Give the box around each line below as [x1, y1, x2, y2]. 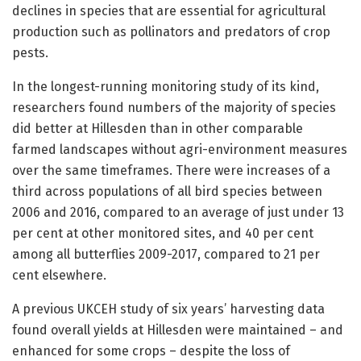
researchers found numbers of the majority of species [12, 99, 336, 115]
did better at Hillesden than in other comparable [12, 120, 303, 136]
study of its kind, [220, 78, 319, 94]
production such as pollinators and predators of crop [12, 23, 330, 39]
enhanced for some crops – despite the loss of [12, 342, 290, 359]
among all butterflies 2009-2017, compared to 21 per [12, 246, 320, 262]
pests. [12, 44, 48, 60]
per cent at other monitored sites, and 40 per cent [12, 225, 313, 241]
